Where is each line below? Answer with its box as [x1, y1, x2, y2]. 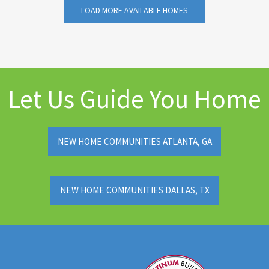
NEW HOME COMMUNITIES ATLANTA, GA [57, 135, 212, 147]
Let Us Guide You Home [8, 82, 261, 116]
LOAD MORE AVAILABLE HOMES [81, 4, 188, 16]
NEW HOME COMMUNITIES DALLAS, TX [59, 184, 210, 196]
